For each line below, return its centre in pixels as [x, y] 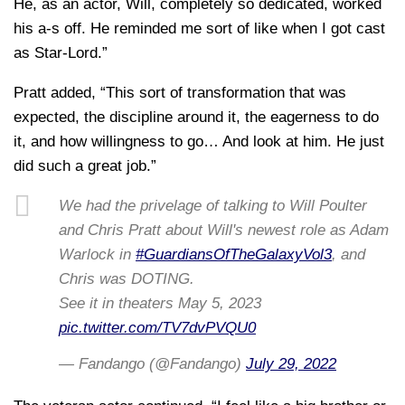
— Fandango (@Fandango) [152, 363]
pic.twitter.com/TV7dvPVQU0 [157, 327]
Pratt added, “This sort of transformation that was [180, 93]
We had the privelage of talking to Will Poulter [213, 205]
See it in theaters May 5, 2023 [160, 303]
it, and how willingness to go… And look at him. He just [199, 142]
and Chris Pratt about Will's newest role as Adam [224, 230]
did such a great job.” [85, 166]
